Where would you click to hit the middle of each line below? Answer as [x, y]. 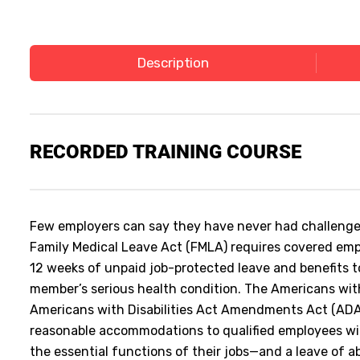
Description [173, 62]
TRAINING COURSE [217, 151]
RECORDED [81, 151]
